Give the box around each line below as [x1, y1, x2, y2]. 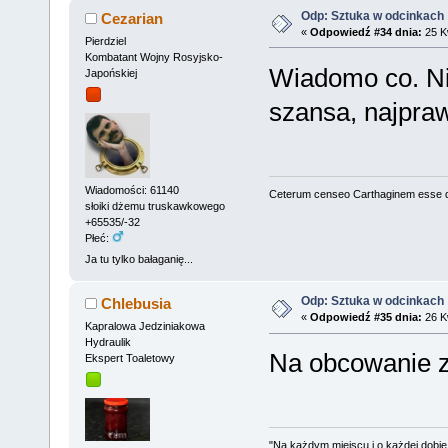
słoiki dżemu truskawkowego [84, 199, 225, 212]
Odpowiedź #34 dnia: [309, 26, 422, 38]
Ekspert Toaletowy [84, 352, 175, 364]
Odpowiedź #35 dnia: [309, 311, 422, 324]
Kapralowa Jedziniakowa [84, 320, 205, 332]
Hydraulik [84, 336, 131, 348]
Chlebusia [101, 295, 172, 313]
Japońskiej [84, 66, 137, 79]
